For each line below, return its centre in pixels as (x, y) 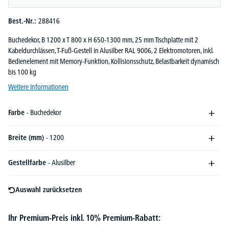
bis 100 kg (22, 72)
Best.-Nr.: (23, 21)
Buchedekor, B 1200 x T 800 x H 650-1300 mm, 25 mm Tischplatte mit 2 (103, 40)
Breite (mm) (27, 138)
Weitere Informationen (38, 87)
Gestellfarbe (28, 163)
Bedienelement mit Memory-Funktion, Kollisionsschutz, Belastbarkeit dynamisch (114, 62)
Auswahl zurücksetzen (49, 190)
